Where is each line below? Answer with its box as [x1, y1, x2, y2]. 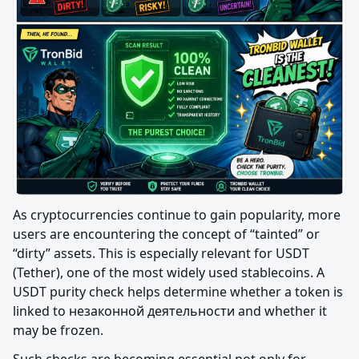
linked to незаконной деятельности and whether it [13, 302, 327, 321]
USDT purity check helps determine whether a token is [13, 283, 343, 301]
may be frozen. [13, 321, 103, 340]
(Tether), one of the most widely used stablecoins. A [13, 264, 325, 282]
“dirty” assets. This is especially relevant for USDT [13, 244, 309, 263]
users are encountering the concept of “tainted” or [13, 225, 320, 244]
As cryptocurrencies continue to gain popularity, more [13, 206, 341, 224]
